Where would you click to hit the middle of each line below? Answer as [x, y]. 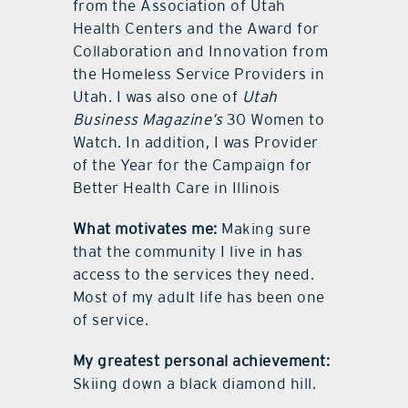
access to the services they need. [194, 274]
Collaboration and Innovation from [200, 51]
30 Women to [274, 119]
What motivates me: [145, 228]
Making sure [264, 228]
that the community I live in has [188, 251]
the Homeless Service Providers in [199, 73]
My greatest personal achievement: [201, 360]
